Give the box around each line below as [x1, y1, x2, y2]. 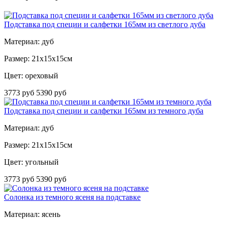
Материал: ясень [4, 210, 60, 219]
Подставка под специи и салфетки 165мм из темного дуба [4, 106, 203, 116]
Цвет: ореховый [4, 71, 58, 80]
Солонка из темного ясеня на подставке [4, 193, 141, 202]
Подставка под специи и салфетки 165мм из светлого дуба [4, 20, 205, 29]
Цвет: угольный [4, 158, 59, 167]
